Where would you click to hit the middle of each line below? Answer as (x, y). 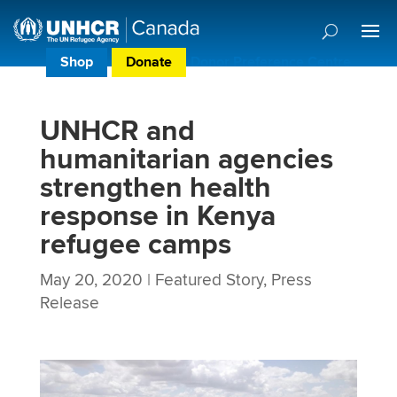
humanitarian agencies (186, 160)
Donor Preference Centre (271, 62)
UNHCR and (117, 132)
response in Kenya (157, 217)
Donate (149, 62)
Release (69, 303)
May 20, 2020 (91, 280)
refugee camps (135, 245)
